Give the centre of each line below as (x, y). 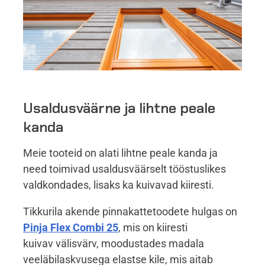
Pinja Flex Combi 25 (71, 227)
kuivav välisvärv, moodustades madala (114, 243)
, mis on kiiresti (153, 227)
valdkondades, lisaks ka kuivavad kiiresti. (119, 185)
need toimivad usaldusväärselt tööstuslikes (125, 169)
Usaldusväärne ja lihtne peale (119, 108)
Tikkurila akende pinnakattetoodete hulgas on (130, 211)
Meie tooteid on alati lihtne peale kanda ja (120, 153)
